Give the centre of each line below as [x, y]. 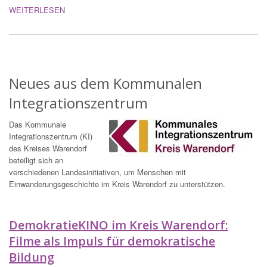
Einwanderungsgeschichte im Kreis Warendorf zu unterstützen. [117, 184]
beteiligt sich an [36, 160]
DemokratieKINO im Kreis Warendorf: [119, 225]
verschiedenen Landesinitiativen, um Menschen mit [97, 172]
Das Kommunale [38, 125]
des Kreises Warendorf [48, 148]
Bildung [32, 257]
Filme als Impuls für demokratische [112, 241]
